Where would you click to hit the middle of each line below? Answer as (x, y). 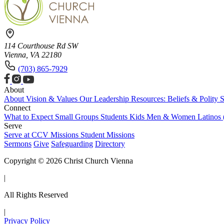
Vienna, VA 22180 (33, 54)
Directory (110, 143)
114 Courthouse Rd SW (41, 45)
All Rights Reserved (36, 194)
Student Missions (107, 134)
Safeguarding (72, 143)
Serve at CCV (27, 134)
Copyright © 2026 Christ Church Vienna (68, 160)
